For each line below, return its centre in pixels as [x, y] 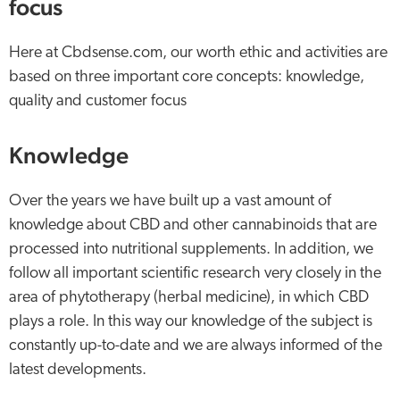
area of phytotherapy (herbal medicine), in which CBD [189, 298]
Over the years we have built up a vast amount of [170, 201]
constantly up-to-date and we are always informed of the [196, 346]
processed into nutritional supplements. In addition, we [191, 250]
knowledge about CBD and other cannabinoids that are [193, 225]
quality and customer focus [98, 101]
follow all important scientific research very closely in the [195, 274]
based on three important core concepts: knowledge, [187, 77]
